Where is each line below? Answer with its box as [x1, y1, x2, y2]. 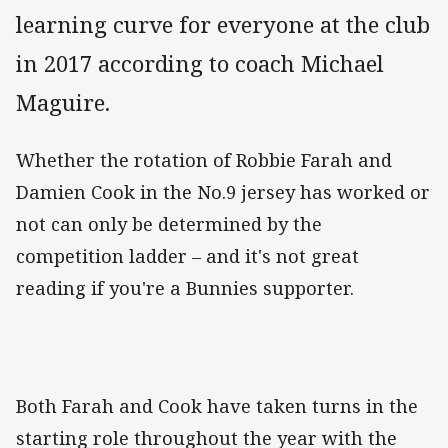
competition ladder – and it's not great [16, 244, 359, 269]
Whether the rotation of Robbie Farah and [16, 148, 392, 173]
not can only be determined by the [16, 212, 322, 237]
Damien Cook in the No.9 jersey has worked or [16, 180, 430, 205]
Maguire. [16, 87, 116, 119]
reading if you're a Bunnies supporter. [16, 276, 354, 301]
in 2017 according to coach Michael [16, 48, 384, 80]
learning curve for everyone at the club [16, 9, 430, 41]
